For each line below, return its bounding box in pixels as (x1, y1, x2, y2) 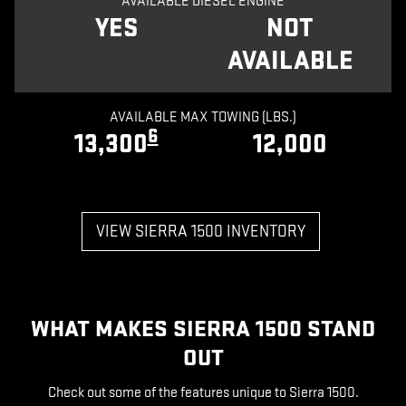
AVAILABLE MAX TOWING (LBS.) (110, 108, 296, 126)
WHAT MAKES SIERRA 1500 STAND (31, 314, 375, 343)
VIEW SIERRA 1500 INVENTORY (96, 221, 305, 241)
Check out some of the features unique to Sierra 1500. (47, 383, 359, 401)
